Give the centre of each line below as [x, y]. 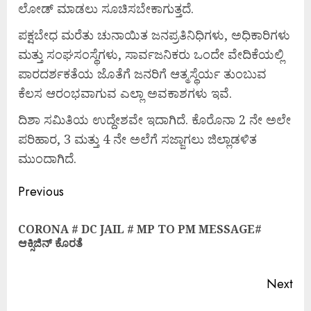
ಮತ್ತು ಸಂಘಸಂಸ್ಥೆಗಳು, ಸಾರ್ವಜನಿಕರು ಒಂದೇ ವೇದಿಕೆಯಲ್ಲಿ [151, 54]
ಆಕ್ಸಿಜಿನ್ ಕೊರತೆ [50, 243]
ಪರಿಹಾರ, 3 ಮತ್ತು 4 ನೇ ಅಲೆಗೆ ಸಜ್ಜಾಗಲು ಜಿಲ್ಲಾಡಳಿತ [137, 138]
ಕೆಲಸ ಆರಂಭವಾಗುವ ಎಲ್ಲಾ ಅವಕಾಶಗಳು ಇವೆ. [128, 93]
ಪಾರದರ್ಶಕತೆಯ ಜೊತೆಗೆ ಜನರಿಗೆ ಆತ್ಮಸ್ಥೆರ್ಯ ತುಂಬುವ [142, 73]
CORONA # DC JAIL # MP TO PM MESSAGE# [140, 229]
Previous [41, 191]
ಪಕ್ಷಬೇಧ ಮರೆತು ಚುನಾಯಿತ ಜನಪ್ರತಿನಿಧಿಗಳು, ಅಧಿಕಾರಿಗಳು [154, 34]
